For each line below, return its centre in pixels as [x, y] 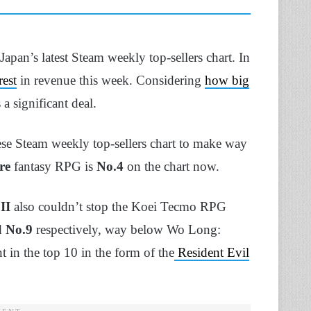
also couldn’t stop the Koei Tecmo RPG [118, 206]
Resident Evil [212, 252]
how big [227, 80]
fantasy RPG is [53, 166]
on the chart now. [171, 166]
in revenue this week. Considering [111, 80]
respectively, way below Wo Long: [127, 229]
